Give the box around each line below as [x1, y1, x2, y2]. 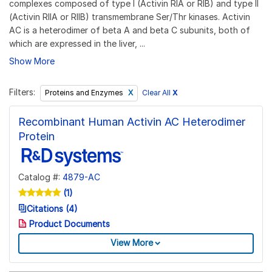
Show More [9, 55, 55, 66]
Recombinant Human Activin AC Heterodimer [18, 115, 245, 128]
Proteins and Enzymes [44, 88, 125, 98]
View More [110, 237, 153, 248]
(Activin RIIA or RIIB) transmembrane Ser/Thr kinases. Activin [9, 11, 250, 22]
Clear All [142, 88, 172, 98]
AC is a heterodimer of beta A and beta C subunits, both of [9, 24, 250, 35]
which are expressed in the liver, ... [9, 38, 145, 49]
